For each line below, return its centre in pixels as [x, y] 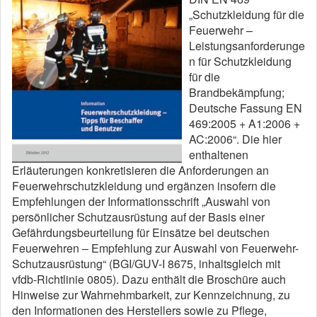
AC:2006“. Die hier [235, 139]
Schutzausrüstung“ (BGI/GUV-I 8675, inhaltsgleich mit [146, 264]
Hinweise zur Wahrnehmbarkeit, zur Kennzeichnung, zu [151, 295]
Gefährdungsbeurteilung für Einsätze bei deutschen [141, 232]
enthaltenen [219, 155]
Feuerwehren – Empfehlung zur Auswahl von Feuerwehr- [155, 248]
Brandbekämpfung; [237, 92]
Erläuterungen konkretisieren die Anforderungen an [140, 170]
